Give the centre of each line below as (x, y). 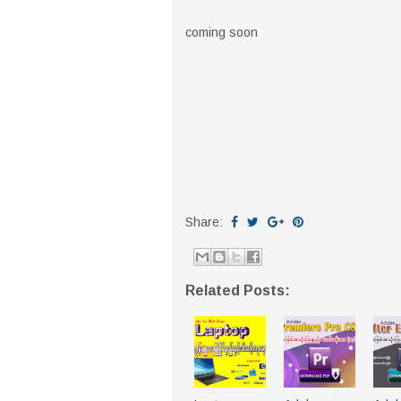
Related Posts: (238, 290)
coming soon (222, 32)
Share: (206, 222)
